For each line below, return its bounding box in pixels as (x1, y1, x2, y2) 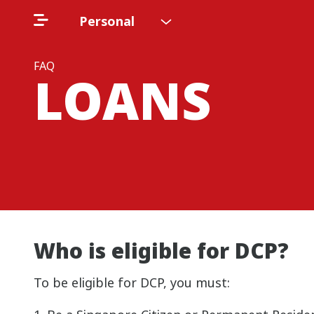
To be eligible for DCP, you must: (34, 274, 230, 291)
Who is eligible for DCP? (34, 236, 289, 265)
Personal (79, 13, 135, 29)
